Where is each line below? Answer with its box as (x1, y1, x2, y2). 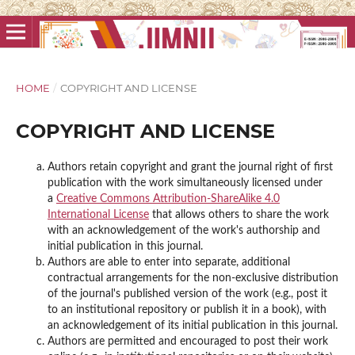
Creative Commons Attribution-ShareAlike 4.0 (55, 193, 280, 204)
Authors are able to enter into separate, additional (47, 256, 290, 268)
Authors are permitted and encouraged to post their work (47, 335, 328, 347)
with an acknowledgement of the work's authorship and (47, 224, 320, 236)
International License (47, 208, 149, 220)
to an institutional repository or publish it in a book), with (47, 303, 326, 315)
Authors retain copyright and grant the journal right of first (47, 161, 333, 173)
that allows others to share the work (148, 208, 329, 220)
